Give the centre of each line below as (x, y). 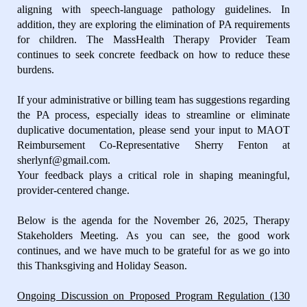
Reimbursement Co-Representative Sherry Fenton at (153, 145)
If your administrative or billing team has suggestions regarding (153, 99)
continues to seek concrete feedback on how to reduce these (153, 54)
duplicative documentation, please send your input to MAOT (153, 130)
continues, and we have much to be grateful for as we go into (153, 250)
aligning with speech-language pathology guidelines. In (153, 9)
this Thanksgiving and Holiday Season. (102, 265)
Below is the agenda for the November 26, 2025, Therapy (153, 220)
